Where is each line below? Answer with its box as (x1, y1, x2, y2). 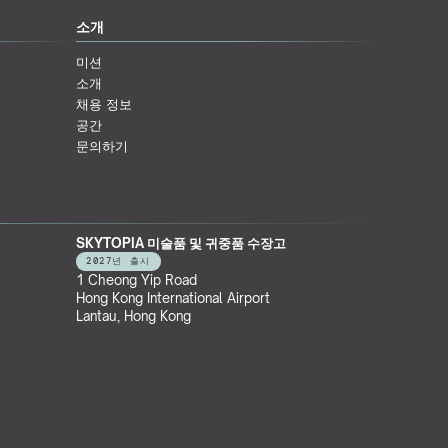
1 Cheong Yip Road (76, 272, 197, 288)
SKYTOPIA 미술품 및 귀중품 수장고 (76, 235, 286, 251)
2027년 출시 (86, 255, 151, 267)
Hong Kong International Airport (76, 290, 270, 306)
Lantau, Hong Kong (76, 308, 191, 324)
